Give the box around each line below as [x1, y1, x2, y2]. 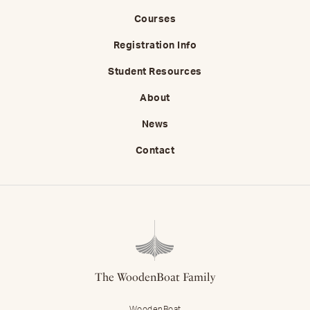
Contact [135, 146, 175, 156]
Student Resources [108, 67, 202, 77]
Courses [134, 15, 176, 25]
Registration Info [113, 41, 197, 51]
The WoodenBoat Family [95, 271, 215, 284]
